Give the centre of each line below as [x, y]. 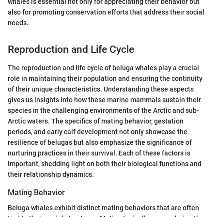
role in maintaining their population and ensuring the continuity [105, 79]
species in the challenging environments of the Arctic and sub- [103, 111]
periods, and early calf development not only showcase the [98, 132]
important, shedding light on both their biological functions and [105, 164]
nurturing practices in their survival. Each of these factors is [99, 153]
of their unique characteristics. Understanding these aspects [101, 89]
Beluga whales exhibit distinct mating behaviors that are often [103, 208]
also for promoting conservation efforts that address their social [106, 12]
